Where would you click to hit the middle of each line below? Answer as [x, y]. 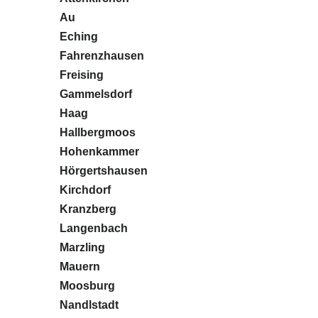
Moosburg [87, 285]
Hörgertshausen [104, 170]
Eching [79, 36]
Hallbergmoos [98, 132]
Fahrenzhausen [102, 55]
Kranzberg [88, 209]
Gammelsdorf [96, 94]
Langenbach [94, 228]
